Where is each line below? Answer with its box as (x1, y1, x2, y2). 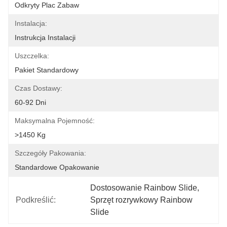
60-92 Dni (15, 98, 46, 106)
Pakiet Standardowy (15, 66, 79, 74)
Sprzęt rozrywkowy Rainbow (90, 196, 193, 204)
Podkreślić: (16, 196, 56, 204)
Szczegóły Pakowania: (15, 149, 86, 157)
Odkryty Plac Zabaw (15, 1, 79, 9)
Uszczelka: (15, 52, 49, 60)
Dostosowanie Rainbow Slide (90, 183, 198, 192)
